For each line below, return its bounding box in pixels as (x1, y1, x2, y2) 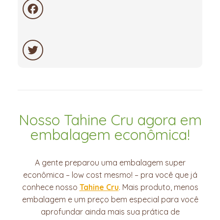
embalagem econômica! (30, 125, 190, 144)
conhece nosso (22, 182, 80, 192)
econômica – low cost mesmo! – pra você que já (23, 170, 197, 180)
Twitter (26, 69, 53, 80)
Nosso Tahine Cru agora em (18, 110, 202, 130)
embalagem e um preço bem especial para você (22, 194, 198, 205)
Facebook (26, 28, 65, 38)
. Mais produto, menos (118, 182, 198, 192)
